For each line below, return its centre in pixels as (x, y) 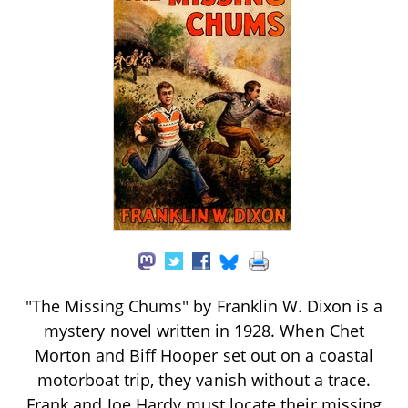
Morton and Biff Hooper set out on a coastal (204, 355)
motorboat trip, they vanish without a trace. (204, 379)
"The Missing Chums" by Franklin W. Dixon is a (204, 306)
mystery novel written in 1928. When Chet (204, 330)
